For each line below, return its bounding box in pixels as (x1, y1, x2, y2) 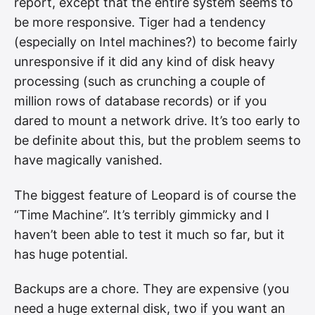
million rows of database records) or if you (14, 94, 266, 109)
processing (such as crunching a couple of (14, 74, 266, 89)
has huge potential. (14, 246, 128, 262)
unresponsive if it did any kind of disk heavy (14, 54, 275, 70)
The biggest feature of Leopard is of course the (14, 187, 296, 202)
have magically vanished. (14, 153, 162, 168)
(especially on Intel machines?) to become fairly (14, 34, 297, 50)
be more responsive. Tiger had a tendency (14, 15, 266, 30)
